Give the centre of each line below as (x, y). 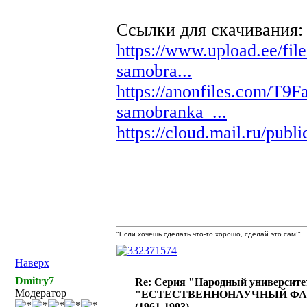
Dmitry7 (35, 281)
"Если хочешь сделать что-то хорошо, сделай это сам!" (209, 234)
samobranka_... (172, 112)
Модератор (41, 293)
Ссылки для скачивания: (210, 30)
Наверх (32, 263)
